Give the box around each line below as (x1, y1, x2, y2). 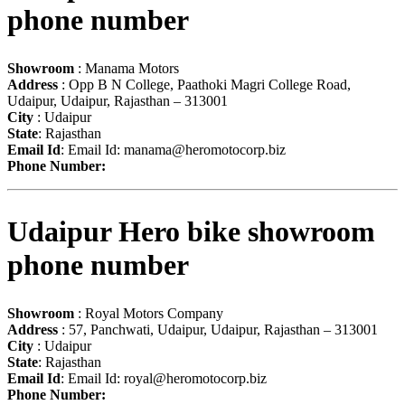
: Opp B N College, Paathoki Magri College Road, (58, 77, 351, 93)
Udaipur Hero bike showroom (7, 214, 375, 248)
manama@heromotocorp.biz (124, 142, 286, 158)
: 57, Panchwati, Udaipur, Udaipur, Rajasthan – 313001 (58, 322, 378, 338)
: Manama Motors (74, 61, 179, 77)
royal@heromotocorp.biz (124, 371, 267, 387)
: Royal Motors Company (74, 306, 223, 322)
